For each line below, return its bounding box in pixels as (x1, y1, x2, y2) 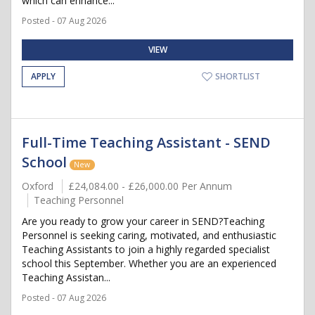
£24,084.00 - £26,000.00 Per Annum (68, 179, 232, 193)
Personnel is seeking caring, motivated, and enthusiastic (22, 229, 276, 242)
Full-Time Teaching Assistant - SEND (22, 133, 271, 152)
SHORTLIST (213, 70, 260, 82)
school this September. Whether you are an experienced (22, 257, 276, 270)
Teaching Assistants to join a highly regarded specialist (22, 243, 270, 256)
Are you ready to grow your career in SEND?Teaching (22, 214, 264, 228)
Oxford (22, 179, 53, 193)
